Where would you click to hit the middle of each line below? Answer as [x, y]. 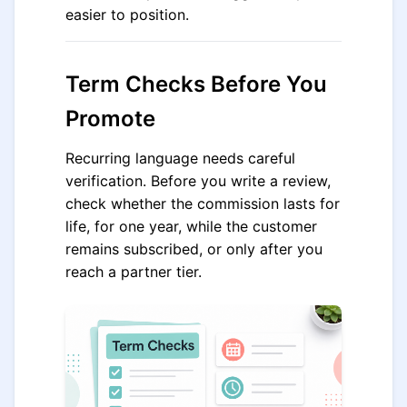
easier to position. [127, 15]
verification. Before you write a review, [198, 181]
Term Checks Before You [196, 84]
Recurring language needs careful [180, 158]
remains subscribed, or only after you [194, 249]
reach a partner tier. [134, 272]
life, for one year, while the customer [191, 226]
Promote [110, 119]
